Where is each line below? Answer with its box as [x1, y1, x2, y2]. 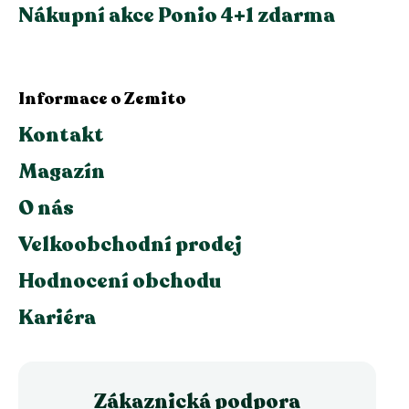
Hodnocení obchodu [18, 267, 222, 295]
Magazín [18, 157, 105, 185]
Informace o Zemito [18, 87, 186, 110]
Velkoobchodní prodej [18, 230, 242, 258]
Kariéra [18, 303, 96, 331]
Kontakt [18, 121, 104, 149]
